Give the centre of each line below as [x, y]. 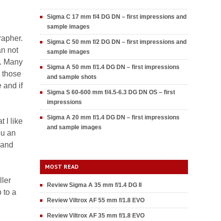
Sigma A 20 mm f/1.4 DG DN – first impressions [113, 117]
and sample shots [72, 77]
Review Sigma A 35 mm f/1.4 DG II [94, 185]
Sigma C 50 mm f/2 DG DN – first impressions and [117, 42]
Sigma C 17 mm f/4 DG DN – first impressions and [117, 17]
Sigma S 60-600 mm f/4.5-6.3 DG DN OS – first [111, 92]
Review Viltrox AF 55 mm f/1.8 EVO [96, 200]
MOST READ [62, 166]
